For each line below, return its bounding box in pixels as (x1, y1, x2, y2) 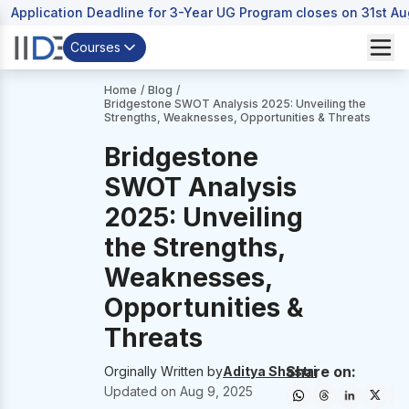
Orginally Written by (104, 363, 224, 379)
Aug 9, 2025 (180, 383, 254, 399)
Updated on (104, 383, 181, 399)
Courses (70, 39, 121, 55)
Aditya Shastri (223, 363, 318, 379)
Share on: (285, 362, 356, 381)
